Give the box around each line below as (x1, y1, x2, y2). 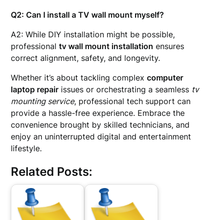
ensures (153, 41, 185, 51)
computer (147, 73, 184, 82)
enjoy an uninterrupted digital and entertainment (11, 132, 192, 141)
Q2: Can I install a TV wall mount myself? (11, 10, 165, 20)
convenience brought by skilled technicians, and (11, 120, 190, 130)
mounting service (11, 96, 75, 106)
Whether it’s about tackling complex (11, 73, 147, 82)
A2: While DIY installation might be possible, (11, 29, 175, 39)
